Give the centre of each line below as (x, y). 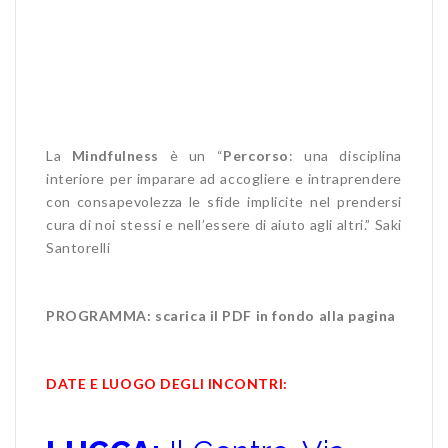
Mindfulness (110, 155)
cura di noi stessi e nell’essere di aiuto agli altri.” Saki (224, 224)
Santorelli (78, 247)
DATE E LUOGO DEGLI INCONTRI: (167, 383)
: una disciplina (345, 155)
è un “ (191, 155)
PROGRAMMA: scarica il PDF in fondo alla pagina (221, 315)
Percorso (256, 155)
